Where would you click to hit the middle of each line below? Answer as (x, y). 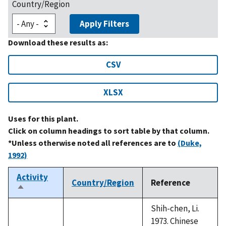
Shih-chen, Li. (175, 208)
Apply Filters (104, 23)
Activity (32, 177)
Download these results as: (58, 42)
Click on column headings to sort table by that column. (109, 130)
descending (39, 200)
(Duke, (190, 143)
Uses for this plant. (43, 118)
